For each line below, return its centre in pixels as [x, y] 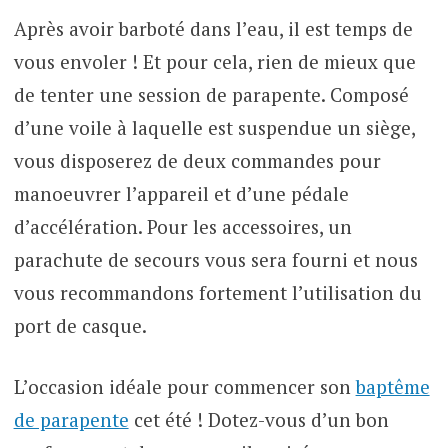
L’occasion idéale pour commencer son [184, 387]
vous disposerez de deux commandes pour [197, 160]
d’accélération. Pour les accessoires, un [182, 226]
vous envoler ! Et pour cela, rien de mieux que [214, 61]
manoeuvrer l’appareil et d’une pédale [181, 193]
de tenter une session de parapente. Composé [211, 94]
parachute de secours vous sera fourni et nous [215, 259]
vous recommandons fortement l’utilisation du [217, 292]
